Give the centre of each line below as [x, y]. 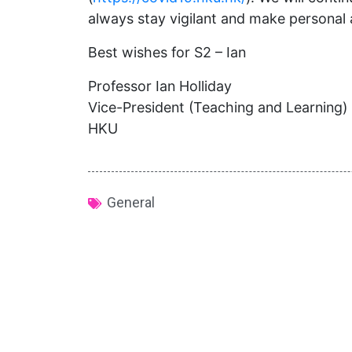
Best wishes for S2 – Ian [167, 52]
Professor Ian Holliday [160, 86]
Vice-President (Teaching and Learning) [218, 107]
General [131, 202]
